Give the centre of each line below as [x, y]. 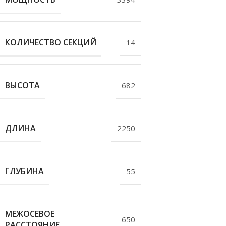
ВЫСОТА [22, 85]
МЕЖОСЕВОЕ [30, 214]
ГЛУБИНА [24, 171]
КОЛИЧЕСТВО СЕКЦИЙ [51, 42]
